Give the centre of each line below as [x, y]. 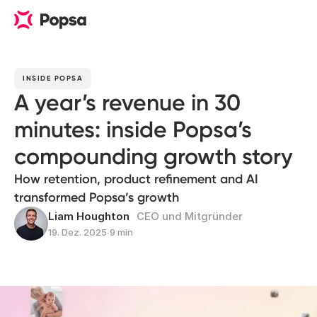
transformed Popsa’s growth [97, 197]
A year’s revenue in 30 [127, 103]
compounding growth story [154, 156]
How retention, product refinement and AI [136, 179]
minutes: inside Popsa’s [133, 129]
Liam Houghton [89, 216]
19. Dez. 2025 [77, 232]
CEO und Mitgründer [190, 216]
